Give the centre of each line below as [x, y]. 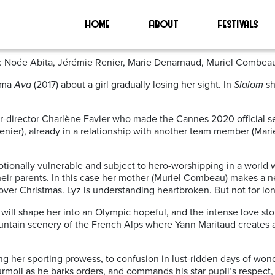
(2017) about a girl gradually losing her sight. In [133, 85]
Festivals [238, 23]
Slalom [249, 85]
